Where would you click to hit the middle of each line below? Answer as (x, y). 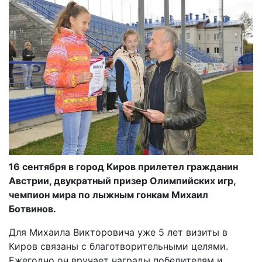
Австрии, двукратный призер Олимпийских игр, (122, 180)
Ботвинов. (32, 208)
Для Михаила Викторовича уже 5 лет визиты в (118, 232)
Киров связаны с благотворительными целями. (118, 246)
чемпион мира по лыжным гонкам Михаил (108, 194)
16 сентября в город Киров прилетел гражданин (123, 166)
